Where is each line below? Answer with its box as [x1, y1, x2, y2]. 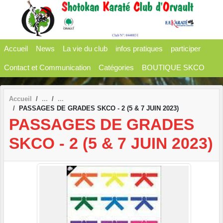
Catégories [99, 63, 134, 72]
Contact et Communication [4, 63, 91, 72]
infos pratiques [115, 44, 163, 53]
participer [171, 44, 201, 53]
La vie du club [63, 44, 108, 53]
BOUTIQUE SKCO [142, 63, 205, 72]
